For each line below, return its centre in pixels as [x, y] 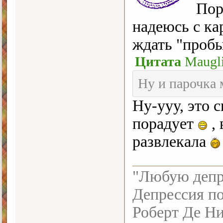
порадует [165, 124]
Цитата [158, 62]
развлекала [171, 142]
